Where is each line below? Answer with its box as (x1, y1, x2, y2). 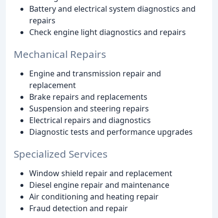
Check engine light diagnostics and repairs (29, 27, 186, 38)
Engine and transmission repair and (29, 68, 161, 79)
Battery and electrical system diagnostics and (29, 3, 196, 15)
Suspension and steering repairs (29, 103, 149, 114)
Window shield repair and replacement (29, 167, 172, 179)
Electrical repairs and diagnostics (29, 115, 151, 126)
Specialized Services (14, 146, 108, 161)
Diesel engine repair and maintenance (29, 179, 169, 190)
